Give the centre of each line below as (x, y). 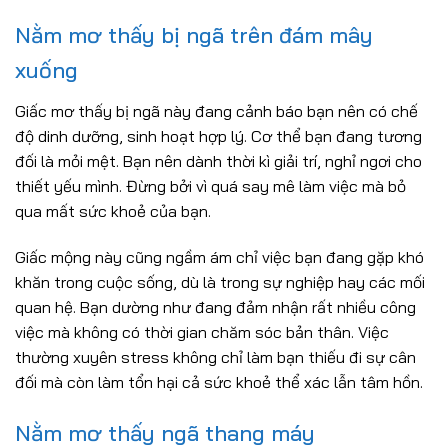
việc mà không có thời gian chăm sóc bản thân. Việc (202, 332)
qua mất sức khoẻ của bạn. (113, 211)
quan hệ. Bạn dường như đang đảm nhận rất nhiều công (215, 307)
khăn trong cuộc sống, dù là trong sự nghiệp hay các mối (220, 282)
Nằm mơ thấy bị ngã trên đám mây (194, 35)
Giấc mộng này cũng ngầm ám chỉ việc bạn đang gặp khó (219, 257)
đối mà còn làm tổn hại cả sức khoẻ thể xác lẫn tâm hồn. (219, 382)
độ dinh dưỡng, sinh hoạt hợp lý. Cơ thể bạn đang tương (218, 136)
